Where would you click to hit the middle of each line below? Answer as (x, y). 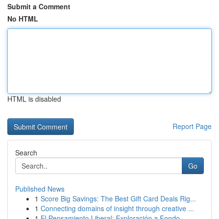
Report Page (192, 126)
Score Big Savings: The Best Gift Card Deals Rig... (118, 198)
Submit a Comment (39, 6)
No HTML (23, 19)
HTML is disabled (34, 99)
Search (26, 153)
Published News (40, 189)
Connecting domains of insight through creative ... (117, 208)
